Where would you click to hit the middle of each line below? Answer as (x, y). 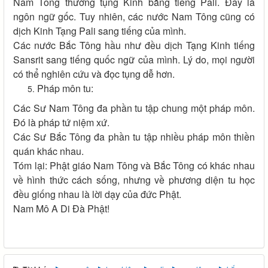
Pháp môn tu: (65, 89)
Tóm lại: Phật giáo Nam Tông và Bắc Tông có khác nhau (134, 166)
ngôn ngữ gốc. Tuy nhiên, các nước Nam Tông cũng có (134, 17)
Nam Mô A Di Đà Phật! (61, 209)
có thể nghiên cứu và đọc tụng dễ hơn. (94, 74)
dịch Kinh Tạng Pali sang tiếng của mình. (100, 31)
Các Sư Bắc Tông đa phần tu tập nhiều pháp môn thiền (134, 137)
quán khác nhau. (48, 151)
